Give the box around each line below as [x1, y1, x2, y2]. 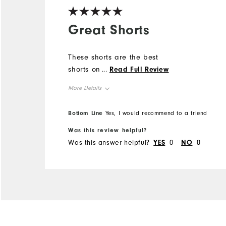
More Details [68, 84, 102, 91]
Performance [68, 150, 106, 158]
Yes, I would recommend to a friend [103, 109, 207, 117]
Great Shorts [68, 21, 150, 38]
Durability [68, 135, 97, 143]
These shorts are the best [68, 52, 158, 62]
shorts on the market [68, 65, 142, 74]
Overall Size [68, 104, 104, 112]
